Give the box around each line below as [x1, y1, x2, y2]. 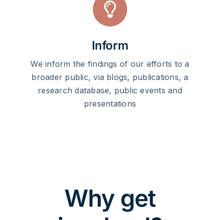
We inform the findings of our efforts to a [30, 59, 190, 69]
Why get [64, 184, 156, 213]
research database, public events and [38, 85, 182, 96]
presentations [83, 99, 137, 109]
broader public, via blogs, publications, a [31, 72, 189, 82]
